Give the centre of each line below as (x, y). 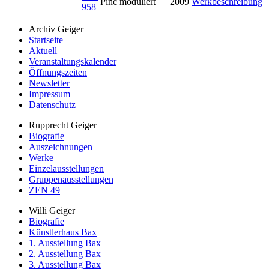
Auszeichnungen (61, 147)
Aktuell (43, 51)
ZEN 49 (44, 190)
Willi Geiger (52, 210)
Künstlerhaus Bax (63, 232)
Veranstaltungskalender (73, 62)
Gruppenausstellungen (71, 179)
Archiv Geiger (56, 29)
